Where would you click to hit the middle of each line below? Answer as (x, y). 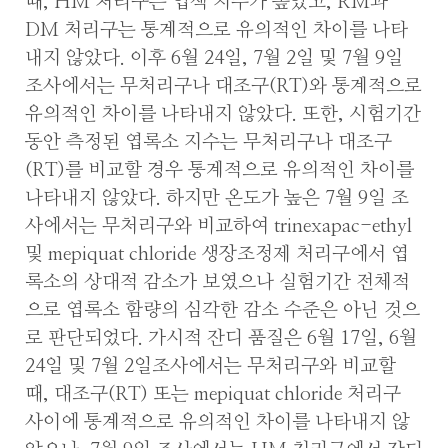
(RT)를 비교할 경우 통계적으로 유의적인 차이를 (219, 170)
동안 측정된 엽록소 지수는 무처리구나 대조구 (208, 142)
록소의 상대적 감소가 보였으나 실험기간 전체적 (217, 282)
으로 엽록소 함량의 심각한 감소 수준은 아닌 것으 (222, 310)
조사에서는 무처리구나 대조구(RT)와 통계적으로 (223, 86)
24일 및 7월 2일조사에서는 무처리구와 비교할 (210, 366)
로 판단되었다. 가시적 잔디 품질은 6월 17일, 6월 (221, 338)
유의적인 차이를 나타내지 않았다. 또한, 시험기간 (223, 114)
